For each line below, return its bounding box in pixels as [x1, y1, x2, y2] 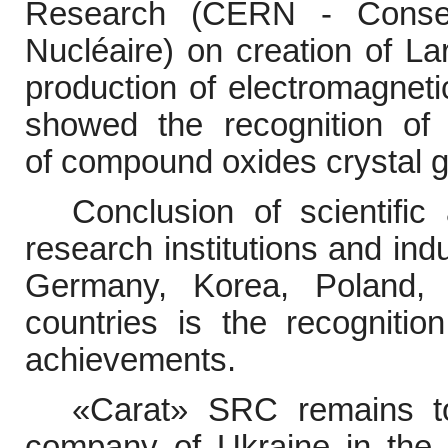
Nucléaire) [25, 33, 174, 70]
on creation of [187, 33, 405, 70]
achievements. [25, 342, 236, 379]
